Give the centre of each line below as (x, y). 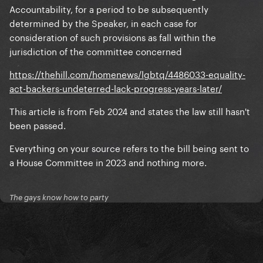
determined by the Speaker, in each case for (103, 23)
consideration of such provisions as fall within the (113, 37)
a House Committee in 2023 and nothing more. (108, 162)
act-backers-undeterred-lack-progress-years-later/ (116, 88)
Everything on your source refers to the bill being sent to (129, 148)
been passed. (38, 125)
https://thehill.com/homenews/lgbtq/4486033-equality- (127, 74)
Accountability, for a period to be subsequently (109, 9)
